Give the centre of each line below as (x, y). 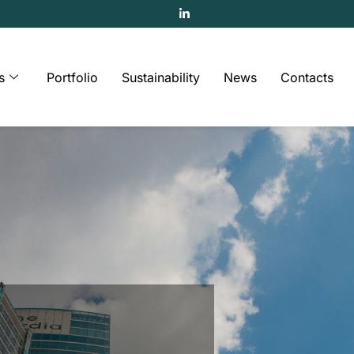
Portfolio (73, 77)
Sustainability (161, 77)
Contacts (307, 77)
